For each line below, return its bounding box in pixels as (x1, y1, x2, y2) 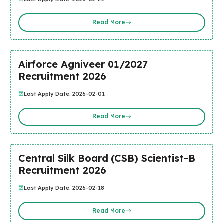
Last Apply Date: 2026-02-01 (23, 90, 105, 97)
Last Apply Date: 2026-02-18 (23, 184, 104, 191)
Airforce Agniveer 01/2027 (18, 57, 148, 70)
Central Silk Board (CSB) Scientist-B (18, 151, 195, 164)
